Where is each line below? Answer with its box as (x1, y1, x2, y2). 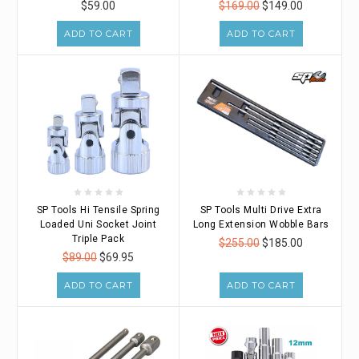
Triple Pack (71, 232, 125, 244)
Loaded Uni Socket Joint (39, 218, 157, 230)
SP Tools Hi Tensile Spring (36, 204, 160, 216)
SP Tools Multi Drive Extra (200, 204, 322, 216)
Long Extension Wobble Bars (192, 218, 329, 230)
